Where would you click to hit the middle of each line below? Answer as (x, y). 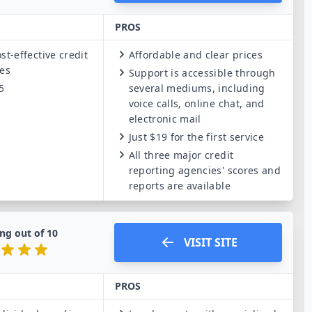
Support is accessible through (202, 73)
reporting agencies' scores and (205, 170)
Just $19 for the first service (196, 137)
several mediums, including (197, 88)
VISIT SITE (210, 242)
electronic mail (165, 119)
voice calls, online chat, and (196, 103)
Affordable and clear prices (195, 55)
